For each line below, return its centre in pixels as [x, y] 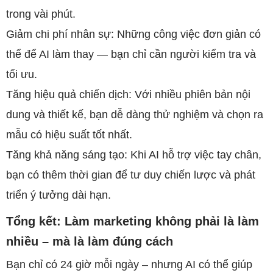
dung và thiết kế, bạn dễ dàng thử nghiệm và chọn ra [135, 115]
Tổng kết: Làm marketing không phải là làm [133, 221]
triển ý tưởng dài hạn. [58, 195]
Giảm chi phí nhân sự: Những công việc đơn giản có [133, 34]
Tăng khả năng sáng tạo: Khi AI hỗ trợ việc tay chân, [134, 155]
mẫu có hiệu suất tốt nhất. [69, 135]
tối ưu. [22, 74]
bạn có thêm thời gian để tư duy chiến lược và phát [131, 175]
